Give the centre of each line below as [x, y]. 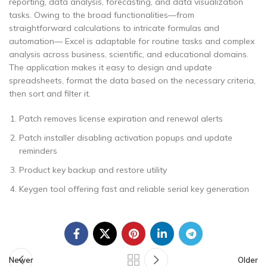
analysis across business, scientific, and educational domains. [129, 54]
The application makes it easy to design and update [111, 67]
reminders [38, 151]
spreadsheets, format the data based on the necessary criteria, [132, 80]
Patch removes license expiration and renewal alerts [121, 119]
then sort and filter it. [50, 94]
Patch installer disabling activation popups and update [126, 138]
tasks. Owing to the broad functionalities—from [102, 15]
